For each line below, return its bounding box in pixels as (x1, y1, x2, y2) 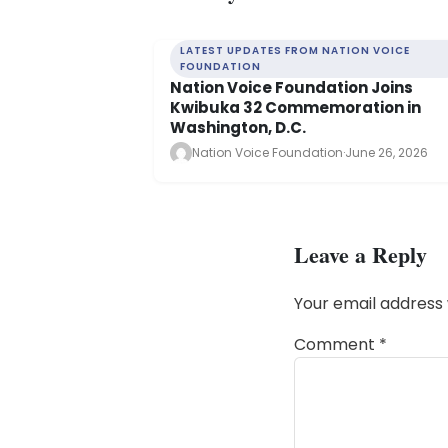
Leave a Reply (294, 238, 427, 272)
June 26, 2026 (345, 144, 428, 162)
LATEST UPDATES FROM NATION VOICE (180, 43, 410, 59)
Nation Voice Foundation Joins (170, 77, 413, 99)
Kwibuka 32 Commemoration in (170, 97, 421, 119)
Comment (294, 333, 379, 357)
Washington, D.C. (170, 117, 306, 139)
